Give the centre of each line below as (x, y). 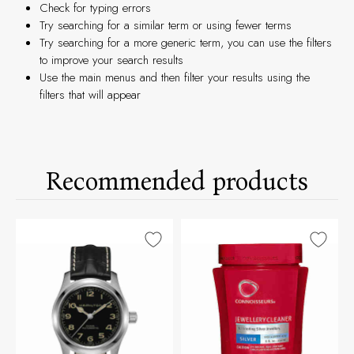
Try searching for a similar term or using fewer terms (166, 25)
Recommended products (185, 181)
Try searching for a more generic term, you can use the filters (186, 43)
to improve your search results (111, 60)
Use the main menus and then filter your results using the (175, 77)
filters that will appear (90, 95)
